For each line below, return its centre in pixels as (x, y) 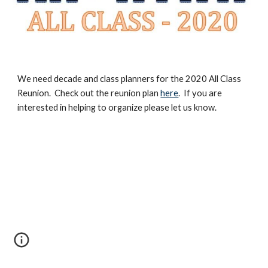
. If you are (200, 93)
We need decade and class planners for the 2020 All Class (130, 79)
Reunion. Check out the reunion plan (89, 93)
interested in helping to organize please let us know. (117, 107)
